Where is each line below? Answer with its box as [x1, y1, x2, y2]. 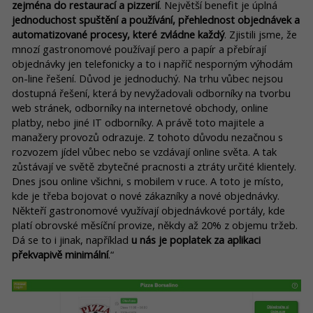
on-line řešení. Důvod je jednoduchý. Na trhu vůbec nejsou [12, 71, 283, 86]
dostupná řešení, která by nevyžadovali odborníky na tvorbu [12, 86, 291, 101]
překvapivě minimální [12, 247, 108, 262]
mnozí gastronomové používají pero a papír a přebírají [12, 42, 266, 57]
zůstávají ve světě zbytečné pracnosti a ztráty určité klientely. [12, 159, 296, 174]
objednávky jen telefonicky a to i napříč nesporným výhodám [12, 57, 293, 71]
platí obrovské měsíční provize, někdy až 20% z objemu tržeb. [12, 218, 298, 233]
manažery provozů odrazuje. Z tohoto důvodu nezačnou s [12, 130, 283, 145]
